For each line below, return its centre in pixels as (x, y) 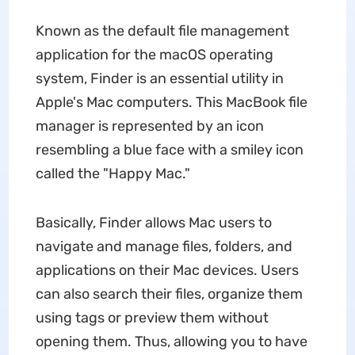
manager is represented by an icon (149, 126)
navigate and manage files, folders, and (164, 246)
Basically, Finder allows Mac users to (153, 223)
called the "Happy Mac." (113, 174)
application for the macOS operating (154, 55)
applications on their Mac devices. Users (167, 270)
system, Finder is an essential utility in (159, 78)
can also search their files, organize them (169, 294)
